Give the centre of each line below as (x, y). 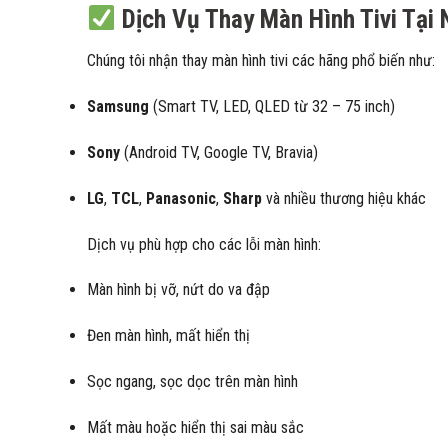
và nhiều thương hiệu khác (344, 198)
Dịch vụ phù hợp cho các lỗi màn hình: (204, 244)
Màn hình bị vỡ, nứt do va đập (178, 290)
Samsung (118, 107)
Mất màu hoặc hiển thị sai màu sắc (195, 427)
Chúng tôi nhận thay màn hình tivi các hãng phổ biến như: (261, 61)
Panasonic (181, 198)
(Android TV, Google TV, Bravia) (219, 152)
